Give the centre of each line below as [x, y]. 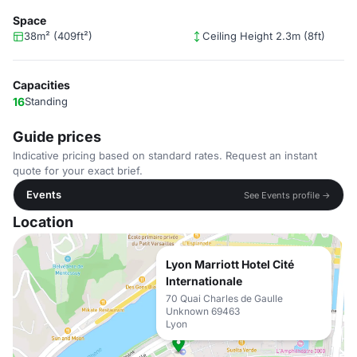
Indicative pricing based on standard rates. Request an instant [165, 155]
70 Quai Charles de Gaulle [224, 298]
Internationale [204, 281]
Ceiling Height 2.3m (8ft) [264, 36]
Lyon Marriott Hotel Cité [230, 264]
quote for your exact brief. [78, 171]
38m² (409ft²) [58, 36]
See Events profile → [287, 195]
